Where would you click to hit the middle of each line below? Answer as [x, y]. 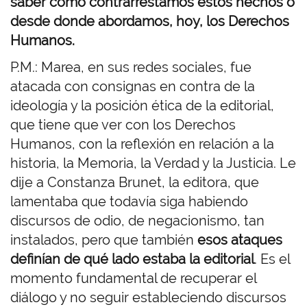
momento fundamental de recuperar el [133, 279]
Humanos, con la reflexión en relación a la [142, 144]
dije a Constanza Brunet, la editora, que [135, 183]
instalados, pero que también [104, 240]
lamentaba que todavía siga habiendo [129, 202]
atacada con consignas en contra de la [133, 87]
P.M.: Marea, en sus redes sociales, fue [131, 67]
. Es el [272, 259]
